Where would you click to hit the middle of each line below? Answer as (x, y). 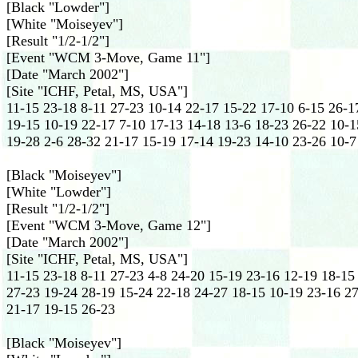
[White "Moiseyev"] (65, 24)
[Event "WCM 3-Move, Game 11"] (108, 58)
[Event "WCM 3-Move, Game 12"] (109, 225)
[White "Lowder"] (59, 192)
